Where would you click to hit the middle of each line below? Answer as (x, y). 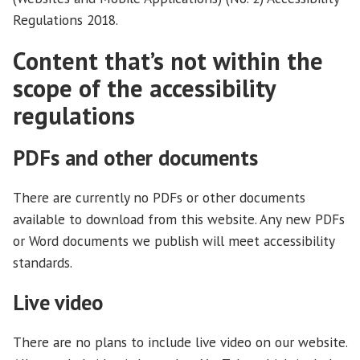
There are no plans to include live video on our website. (180, 342)
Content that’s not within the (168, 60)
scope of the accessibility (144, 88)
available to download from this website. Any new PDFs (179, 219)
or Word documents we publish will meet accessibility (174, 241)
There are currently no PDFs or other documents (159, 198)
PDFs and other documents (135, 158)
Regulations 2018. (65, 19)
